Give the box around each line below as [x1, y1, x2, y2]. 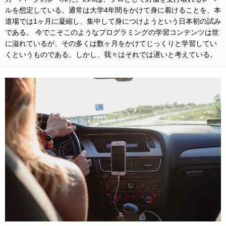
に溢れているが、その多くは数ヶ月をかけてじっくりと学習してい [5, 39, 217, 47]
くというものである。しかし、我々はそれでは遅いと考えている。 [5, 50, 217, 59]
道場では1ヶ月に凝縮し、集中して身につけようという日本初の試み [5, 17, 221, 25]
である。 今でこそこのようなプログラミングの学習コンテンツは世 [5, 28, 219, 36]
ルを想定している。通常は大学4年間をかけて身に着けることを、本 [5, 6, 221, 14]
